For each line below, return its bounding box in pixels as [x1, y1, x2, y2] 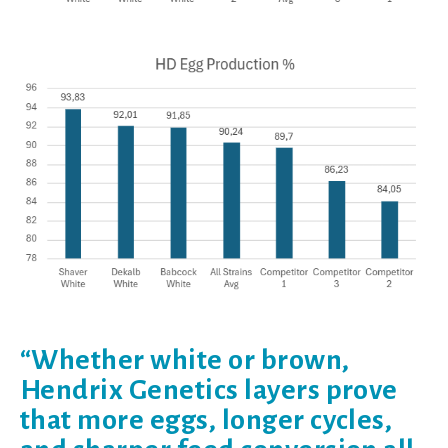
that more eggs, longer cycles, [20, 405, 393, 436]
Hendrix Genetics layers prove [20, 375, 398, 406]
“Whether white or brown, [20, 345, 350, 376]
